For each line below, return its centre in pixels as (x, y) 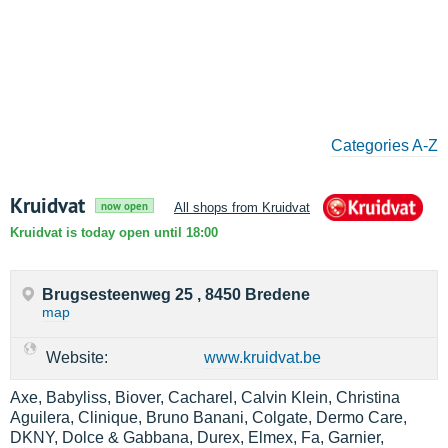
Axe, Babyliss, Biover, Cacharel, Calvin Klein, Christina (205, 397)
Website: (77, 357)
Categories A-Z (384, 145)
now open (124, 206)
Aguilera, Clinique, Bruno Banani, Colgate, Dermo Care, (208, 417)
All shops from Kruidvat (242, 207)
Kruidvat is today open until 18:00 (114, 232)
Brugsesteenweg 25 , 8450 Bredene (176, 294)
